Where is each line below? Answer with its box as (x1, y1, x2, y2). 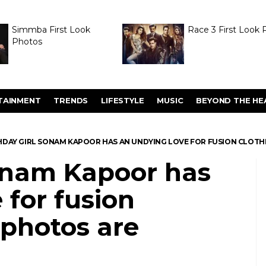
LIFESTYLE (101, 96, 144, 105)
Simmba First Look (11, 24, 90, 35)
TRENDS (53, 96, 88, 105)
